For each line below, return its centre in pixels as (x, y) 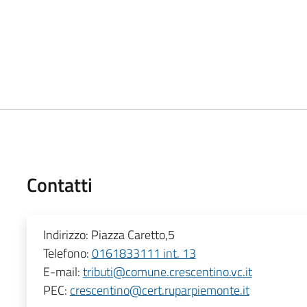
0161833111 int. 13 (144, 253)
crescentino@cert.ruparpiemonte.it (159, 290)
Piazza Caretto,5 (133, 234)
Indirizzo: (67, 234)
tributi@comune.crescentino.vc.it (167, 271)
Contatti (59, 184)
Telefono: (67, 253)
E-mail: (63, 271)
